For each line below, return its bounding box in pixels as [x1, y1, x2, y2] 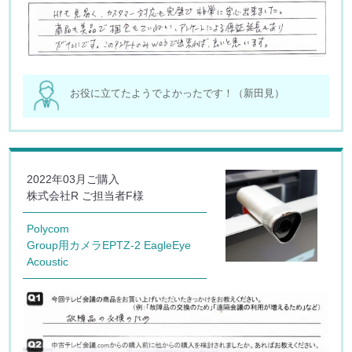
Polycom [27, 222, 70, 236]
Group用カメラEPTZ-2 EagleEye [27, 239, 192, 252]
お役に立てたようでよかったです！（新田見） [70, 87, 285, 100]
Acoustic [27, 255, 69, 269]
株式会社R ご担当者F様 [27, 189, 145, 203]
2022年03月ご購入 [27, 173, 120, 186]
